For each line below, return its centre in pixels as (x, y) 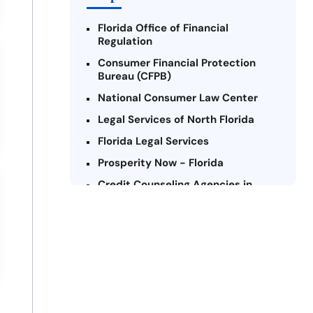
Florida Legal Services (153, 141)
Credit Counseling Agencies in (175, 185)
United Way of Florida (153, 220)
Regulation (125, 42)
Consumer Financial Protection (177, 63)
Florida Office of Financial (163, 28)
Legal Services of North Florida (176, 120)
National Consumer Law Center (178, 98)
